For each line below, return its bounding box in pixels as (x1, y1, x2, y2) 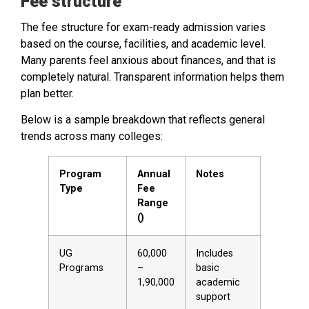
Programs (59, 262, 103, 275)
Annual (137, 168, 170, 181)
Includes (196, 248, 233, 260)
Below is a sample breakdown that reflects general (21, 113, 265, 127)
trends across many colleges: (21, 130, 163, 143)
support (196, 291, 230, 303)
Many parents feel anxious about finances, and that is (21, 54, 276, 68)
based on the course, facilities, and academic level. (21, 37, 266, 51)
